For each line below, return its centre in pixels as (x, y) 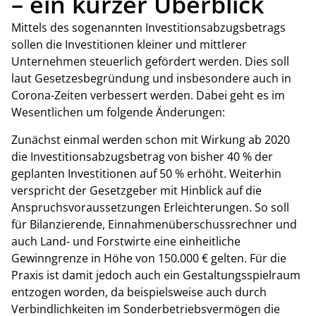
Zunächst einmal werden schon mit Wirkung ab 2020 (151, 139)
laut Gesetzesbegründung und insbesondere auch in (151, 79)
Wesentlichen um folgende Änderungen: (118, 113)
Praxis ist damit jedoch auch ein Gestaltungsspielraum (156, 275)
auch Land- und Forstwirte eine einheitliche (126, 241)
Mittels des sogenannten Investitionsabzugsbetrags (148, 28)
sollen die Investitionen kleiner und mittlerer (129, 45)
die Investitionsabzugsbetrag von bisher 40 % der (142, 156)
